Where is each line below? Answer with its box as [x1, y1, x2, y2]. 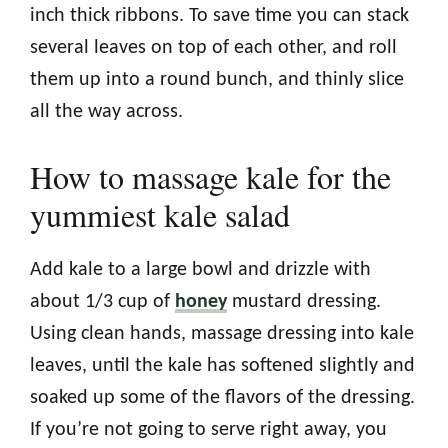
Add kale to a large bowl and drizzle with [30, 259, 371, 280]
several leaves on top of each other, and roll [30, 37, 397, 58]
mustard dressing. [227, 291, 381, 312]
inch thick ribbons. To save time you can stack [30, 5, 409, 26]
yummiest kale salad [30, 192, 290, 236]
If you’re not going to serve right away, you [30, 419, 387, 440]
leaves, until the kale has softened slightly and [30, 355, 415, 376]
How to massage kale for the [30, 154, 391, 198]
